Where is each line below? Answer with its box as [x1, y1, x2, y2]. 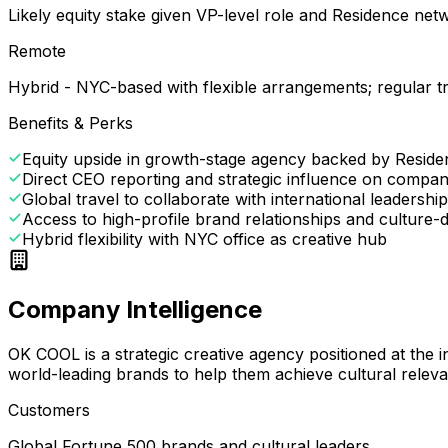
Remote [8, 40, 66, 61]
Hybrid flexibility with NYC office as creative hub [22, 228, 387, 249]
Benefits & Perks [8, 112, 133, 133]
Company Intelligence [8, 294, 262, 324]
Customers [8, 399, 90, 420]
